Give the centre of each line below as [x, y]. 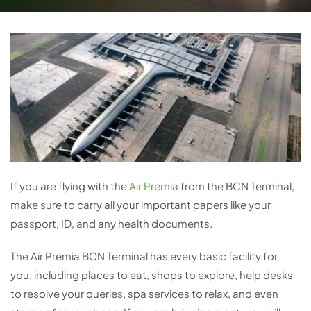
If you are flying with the [70, 186]
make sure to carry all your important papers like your [141, 205]
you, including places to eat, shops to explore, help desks [152, 275]
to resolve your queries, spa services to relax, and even [144, 294]
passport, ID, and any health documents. [112, 224]
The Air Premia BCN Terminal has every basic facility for [144, 256]
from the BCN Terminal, [236, 186]
